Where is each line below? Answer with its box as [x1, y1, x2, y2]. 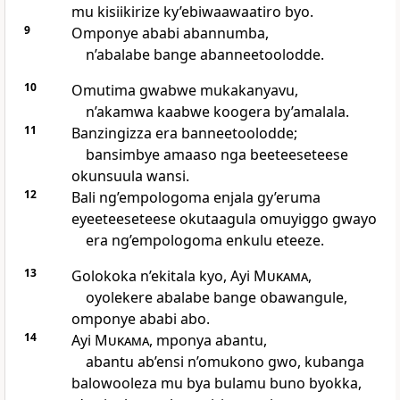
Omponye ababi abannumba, [71, 23, 269, 44]
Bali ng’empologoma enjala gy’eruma [71, 187, 321, 208]
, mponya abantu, [148, 330, 267, 351]
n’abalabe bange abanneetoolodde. [85, 45, 324, 65]
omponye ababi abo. [71, 309, 210, 329]
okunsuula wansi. [71, 166, 189, 187]
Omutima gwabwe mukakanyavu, [71, 80, 298, 101]
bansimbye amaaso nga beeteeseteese [85, 145, 348, 165]
